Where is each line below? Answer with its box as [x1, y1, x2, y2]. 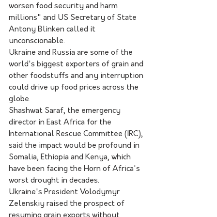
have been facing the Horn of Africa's [9, 165, 142, 173]
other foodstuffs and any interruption [9, 72, 145, 80]
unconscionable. [9, 37, 65, 45]
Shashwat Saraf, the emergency [9, 107, 123, 115]
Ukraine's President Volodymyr [9, 188, 122, 196]
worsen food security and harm [9, 2, 120, 10]
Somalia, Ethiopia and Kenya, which [9, 153, 133, 161]
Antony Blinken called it [9, 25, 97, 33]
